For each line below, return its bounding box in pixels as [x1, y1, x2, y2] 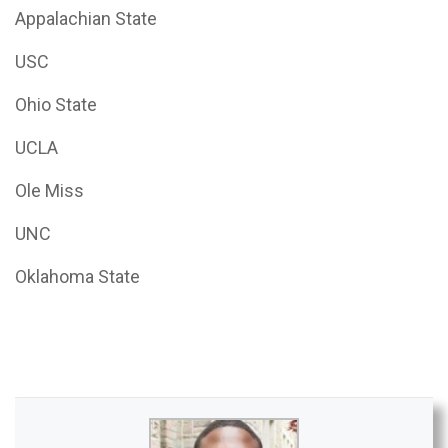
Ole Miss [15, 180, 84, 201]
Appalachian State [15, 8, 157, 29]
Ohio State [15, 94, 97, 115]
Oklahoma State [15, 266, 140, 287]
